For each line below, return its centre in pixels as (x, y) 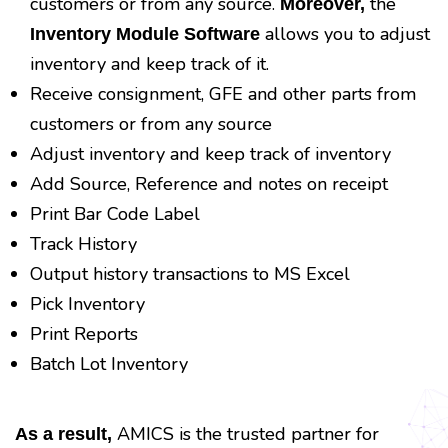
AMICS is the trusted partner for (245, 433)
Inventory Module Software (145, 33)
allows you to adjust (345, 33)
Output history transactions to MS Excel (190, 273)
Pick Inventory (87, 303)
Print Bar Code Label (115, 213)
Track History (83, 243)
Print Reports (84, 333)
